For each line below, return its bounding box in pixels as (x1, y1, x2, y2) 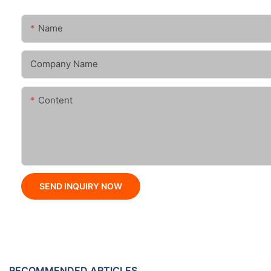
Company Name (30, 58, 98, 70)
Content (38, 94, 73, 106)
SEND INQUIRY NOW (39, 181, 122, 192)
